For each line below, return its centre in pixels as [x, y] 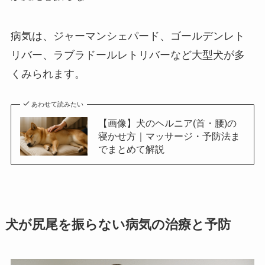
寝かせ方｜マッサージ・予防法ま [169, 136]
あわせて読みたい [58, 104]
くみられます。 [48, 74]
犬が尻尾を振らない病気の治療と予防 [118, 225]
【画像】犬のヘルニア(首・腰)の [167, 123]
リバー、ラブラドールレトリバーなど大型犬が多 [127, 55]
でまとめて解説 [131, 149]
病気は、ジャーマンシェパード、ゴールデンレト [127, 36]
